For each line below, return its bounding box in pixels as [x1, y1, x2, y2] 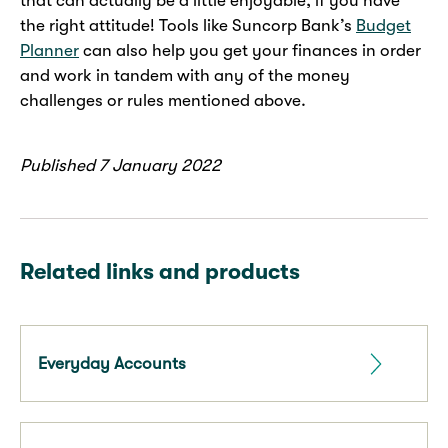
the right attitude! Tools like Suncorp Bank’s [20, 16, 356, 36]
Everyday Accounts [38, 354, 186, 374]
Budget [356, 16, 411, 36]
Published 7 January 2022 [20, 156, 221, 176]
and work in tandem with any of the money [20, 66, 350, 86]
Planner [20, 41, 79, 61]
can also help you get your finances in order [79, 41, 421, 61]
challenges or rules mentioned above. [20, 91, 306, 111]
